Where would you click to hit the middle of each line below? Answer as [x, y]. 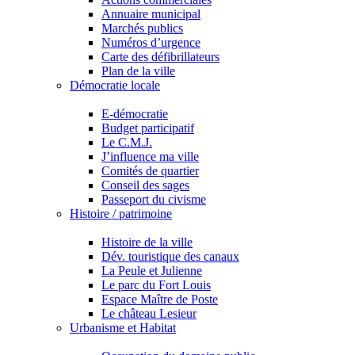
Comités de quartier [150, 171]
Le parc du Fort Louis [156, 285]
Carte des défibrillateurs [160, 57]
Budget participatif [148, 128]
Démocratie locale [115, 85]
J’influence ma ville [150, 157]
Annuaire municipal [151, 14]
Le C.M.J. [127, 142]
